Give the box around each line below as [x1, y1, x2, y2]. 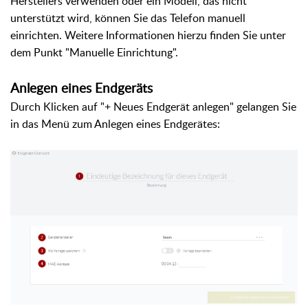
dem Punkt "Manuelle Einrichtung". [10, 44, 178, 60]
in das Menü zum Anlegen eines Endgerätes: [10, 115, 220, 131]
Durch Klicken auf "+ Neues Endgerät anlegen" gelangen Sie [10, 98, 296, 114]
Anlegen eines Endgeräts [10, 78, 153, 97]
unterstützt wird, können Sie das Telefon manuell [10, 10, 245, 25]
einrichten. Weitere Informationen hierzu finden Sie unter [10, 27, 286, 43]
